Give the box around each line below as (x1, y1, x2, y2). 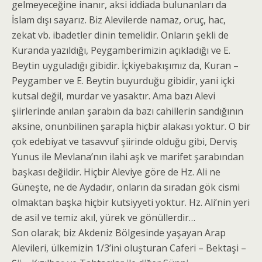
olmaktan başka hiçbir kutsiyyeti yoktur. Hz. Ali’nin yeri (12, 196, 250, 209)
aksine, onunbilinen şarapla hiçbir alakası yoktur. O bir (12, 120, 250, 133)
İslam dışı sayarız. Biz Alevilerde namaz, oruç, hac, (12, 13, 226, 26)
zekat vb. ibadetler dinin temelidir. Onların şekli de (12, 29, 229, 42)
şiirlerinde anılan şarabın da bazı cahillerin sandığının (12, 105, 243, 118)
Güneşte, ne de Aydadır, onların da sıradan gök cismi (12, 181, 240, 194)
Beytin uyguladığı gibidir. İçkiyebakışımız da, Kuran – (12, 59, 239, 72)
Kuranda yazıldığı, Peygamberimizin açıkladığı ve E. (12, 44, 230, 57)
